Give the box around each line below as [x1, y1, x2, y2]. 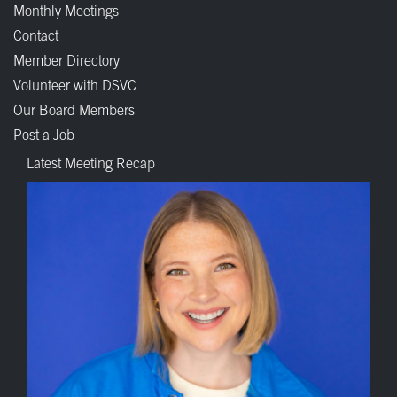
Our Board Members [13, 104, 135, 119]
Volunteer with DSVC [13, 79, 136, 94]
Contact [13, 29, 58, 44]
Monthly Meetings [13, 4, 119, 19]
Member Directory [13, 54, 120, 69]
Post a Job [13, 128, 74, 144]
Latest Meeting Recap [27, 157, 155, 172]
